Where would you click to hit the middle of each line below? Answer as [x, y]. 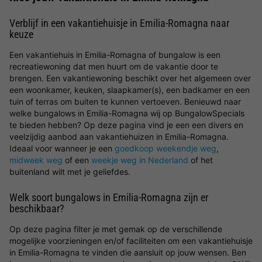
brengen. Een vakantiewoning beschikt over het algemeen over [130, 78]
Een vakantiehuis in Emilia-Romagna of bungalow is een [115, 55]
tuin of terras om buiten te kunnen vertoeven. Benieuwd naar [125, 101]
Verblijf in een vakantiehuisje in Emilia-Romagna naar [119, 23]
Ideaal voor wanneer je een [62, 148]
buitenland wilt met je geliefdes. [70, 172]
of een [77, 160]
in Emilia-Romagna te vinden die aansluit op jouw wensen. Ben [128, 252]
